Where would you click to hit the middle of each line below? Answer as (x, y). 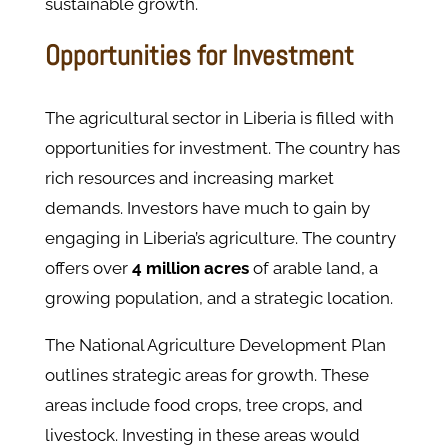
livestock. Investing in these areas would (202, 435)
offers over (88, 268)
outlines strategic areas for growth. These (206, 375)
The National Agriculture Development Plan (215, 345)
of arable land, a (313, 268)
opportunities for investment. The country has (222, 148)
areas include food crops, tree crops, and (203, 405)
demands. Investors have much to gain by (207, 208)
